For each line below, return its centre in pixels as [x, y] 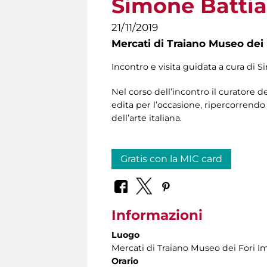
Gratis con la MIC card [171, 159]
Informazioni [157, 215]
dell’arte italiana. [147, 118]
